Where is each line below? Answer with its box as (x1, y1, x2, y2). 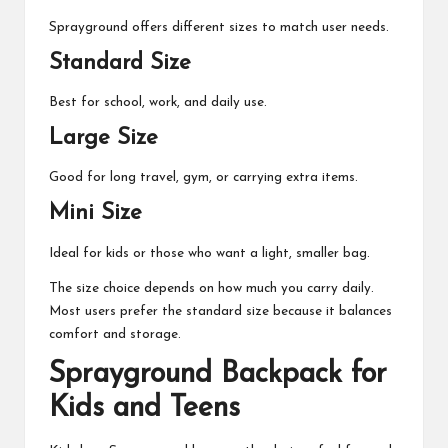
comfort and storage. (49, 327, 181, 341)
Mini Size (49, 202, 142, 226)
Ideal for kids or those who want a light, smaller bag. (49, 246, 370, 260)
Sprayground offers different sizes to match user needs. (49, 20, 389, 34)
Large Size (49, 126, 158, 150)
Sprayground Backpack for (49, 359, 387, 389)
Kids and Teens (49, 393, 240, 423)
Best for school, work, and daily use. (49, 95, 267, 109)
